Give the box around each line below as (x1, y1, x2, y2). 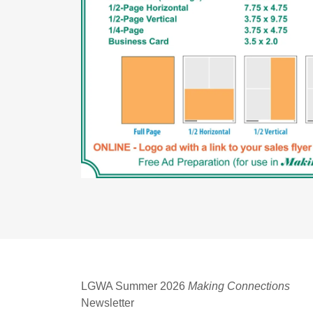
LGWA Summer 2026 (81, 280, 189, 292)
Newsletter (81, 297, 135, 309)
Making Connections (188, 280, 291, 292)
